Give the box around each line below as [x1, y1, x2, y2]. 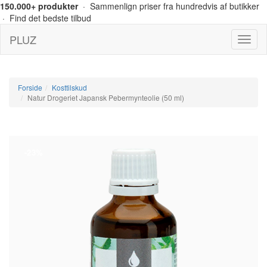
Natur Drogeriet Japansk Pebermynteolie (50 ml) [27, 92, 184, 103]
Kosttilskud [52, 82, 87, 92]
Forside [18, 82, 42, 92]
